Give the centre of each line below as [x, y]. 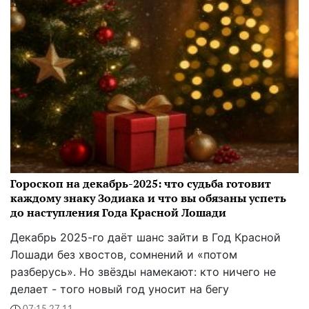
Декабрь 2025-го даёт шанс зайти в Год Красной [146, 237]
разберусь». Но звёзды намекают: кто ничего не [143, 271]
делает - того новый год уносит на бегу [120, 289]
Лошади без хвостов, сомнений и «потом [124, 254]
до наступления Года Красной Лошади [118, 212]
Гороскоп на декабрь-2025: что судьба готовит [141, 183]
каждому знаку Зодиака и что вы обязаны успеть [148, 198]
